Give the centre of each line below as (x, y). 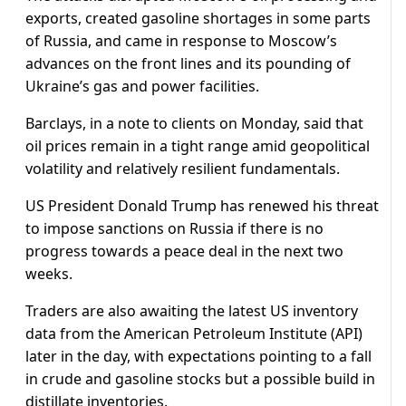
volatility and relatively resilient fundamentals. (183, 169)
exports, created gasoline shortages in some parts (198, 19)
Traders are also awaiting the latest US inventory (192, 311)
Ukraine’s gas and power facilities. (142, 87)
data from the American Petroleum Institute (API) (194, 334)
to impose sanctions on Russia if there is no (174, 229)
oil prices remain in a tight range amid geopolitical (198, 146)
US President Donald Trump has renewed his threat (202, 206)
